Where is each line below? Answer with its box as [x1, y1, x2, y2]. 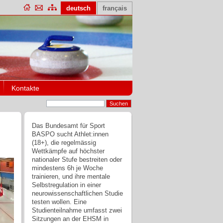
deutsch [66, 4, 91, 12]
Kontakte [11, 84, 39, 92]
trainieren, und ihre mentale [32, 172, 111, 180]
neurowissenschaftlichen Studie [32, 189, 123, 197]
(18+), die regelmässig [32, 138, 97, 146]
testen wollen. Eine [32, 198, 87, 206]
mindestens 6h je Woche [32, 164, 104, 172]
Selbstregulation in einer [32, 181, 102, 189]
